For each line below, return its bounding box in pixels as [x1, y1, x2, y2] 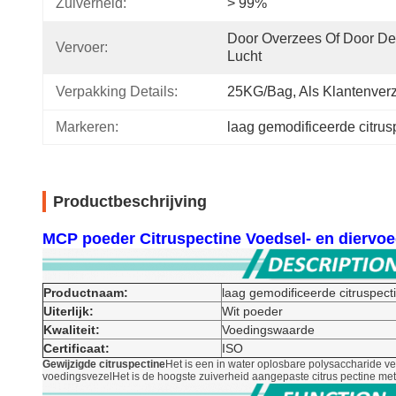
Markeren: [56, 119, 118, 134]
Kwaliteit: [43, 323, 100, 337]
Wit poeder [222, 304, 283, 318]
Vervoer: [56, 40, 108, 55]
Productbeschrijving [53, 193, 207, 210]
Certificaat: [43, 341, 110, 355]
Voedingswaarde [222, 323, 315, 337]
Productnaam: [43, 286, 128, 300]
